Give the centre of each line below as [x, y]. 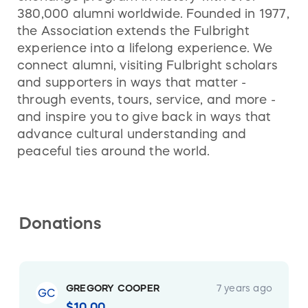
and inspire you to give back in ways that [144, 117]
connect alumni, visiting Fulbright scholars [148, 66]
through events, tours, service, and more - [146, 100]
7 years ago [244, 288]
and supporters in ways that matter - [132, 83]
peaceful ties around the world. [115, 152]
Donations [60, 224]
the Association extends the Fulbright [133, 31]
